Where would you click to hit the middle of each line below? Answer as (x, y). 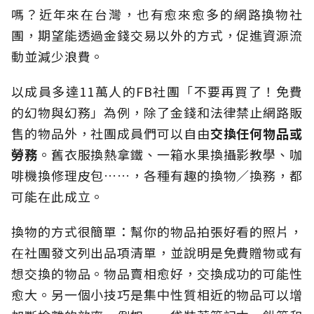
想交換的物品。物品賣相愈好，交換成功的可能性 (157, 274)
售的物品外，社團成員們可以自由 (111, 134)
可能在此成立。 (58, 197)
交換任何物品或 (256, 134)
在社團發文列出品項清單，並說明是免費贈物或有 (157, 253)
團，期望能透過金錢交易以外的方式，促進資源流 (157, 35)
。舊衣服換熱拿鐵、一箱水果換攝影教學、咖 (170, 155)
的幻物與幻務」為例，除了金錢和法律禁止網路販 (157, 112)
